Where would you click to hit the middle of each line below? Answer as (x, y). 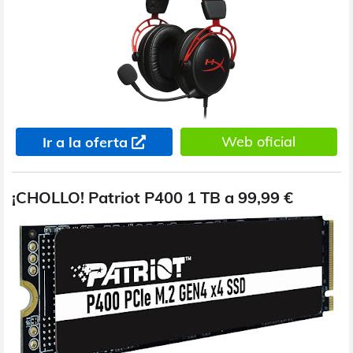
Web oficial (259, 141)
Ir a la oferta (85, 142)
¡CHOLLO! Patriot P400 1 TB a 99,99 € (152, 197)
